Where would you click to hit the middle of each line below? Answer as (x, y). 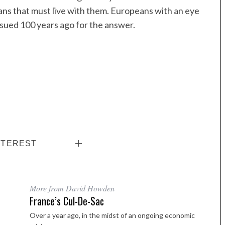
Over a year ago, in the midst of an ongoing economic (112, 215)
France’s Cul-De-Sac (67, 201)
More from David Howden (72, 188)
